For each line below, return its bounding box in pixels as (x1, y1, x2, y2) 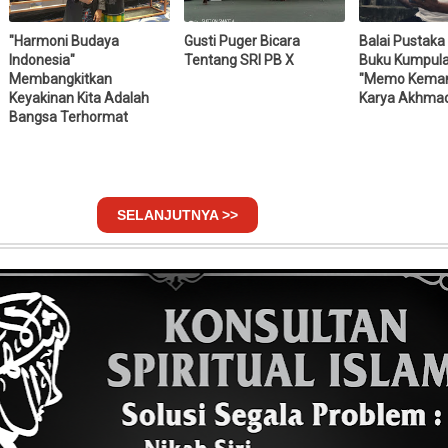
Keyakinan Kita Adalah (8, 89, 149, 106)
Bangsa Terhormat (8, 108, 128, 125)
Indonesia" (8, 51, 75, 68)
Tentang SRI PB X (183, 51, 294, 68)
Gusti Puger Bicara (183, 32, 300, 49)
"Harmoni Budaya (8, 32, 119, 49)
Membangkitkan (8, 70, 112, 87)
